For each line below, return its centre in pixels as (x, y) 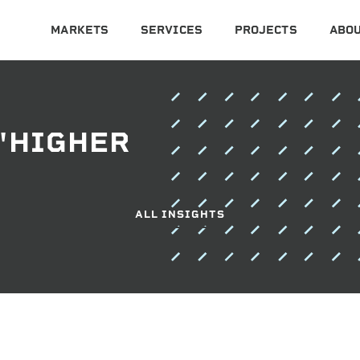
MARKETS (80, 30)
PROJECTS (266, 30)
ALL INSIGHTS (180, 214)
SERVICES (172, 30)
